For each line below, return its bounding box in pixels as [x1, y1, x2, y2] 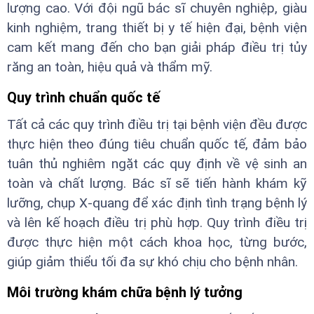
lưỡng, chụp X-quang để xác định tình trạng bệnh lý [7, 194, 307, 211]
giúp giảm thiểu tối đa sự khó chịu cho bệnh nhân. [7, 253, 298, 270]
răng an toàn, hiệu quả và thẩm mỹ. [7, 58, 212, 75]
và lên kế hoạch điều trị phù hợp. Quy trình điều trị [7, 214, 307, 231]
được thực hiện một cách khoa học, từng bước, [7, 233, 307, 250]
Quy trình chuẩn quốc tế [7, 88, 160, 106]
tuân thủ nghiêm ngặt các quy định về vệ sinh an [7, 155, 307, 172]
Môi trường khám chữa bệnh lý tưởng [7, 283, 243, 301]
